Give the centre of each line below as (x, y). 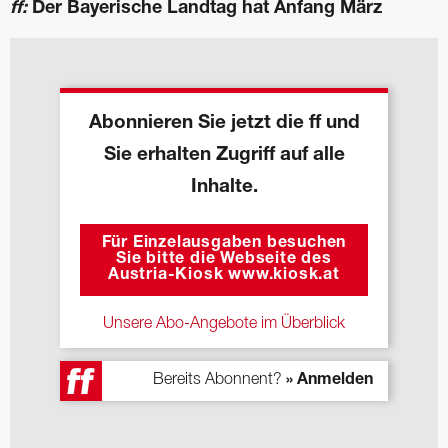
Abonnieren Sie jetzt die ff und (224, 123)
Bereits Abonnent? (219, 380)
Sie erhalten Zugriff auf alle (224, 155)
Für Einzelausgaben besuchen (224, 243)
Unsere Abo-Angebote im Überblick (224, 323)
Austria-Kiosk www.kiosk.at (224, 275)
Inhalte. (224, 187)
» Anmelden (329, 381)
